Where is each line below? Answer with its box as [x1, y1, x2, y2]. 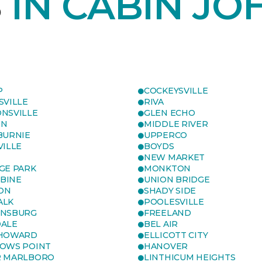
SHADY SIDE [144, 185, 196, 196]
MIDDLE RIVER [144, 119, 208, 129]
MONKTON [144, 163, 191, 174]
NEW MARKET [144, 152, 205, 163]
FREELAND [144, 208, 191, 218]
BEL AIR [144, 219, 178, 229]
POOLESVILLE [144, 196, 204, 207]
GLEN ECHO [144, 108, 195, 118]
